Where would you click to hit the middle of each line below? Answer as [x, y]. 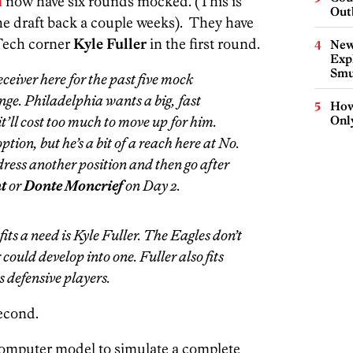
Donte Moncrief [73, 186]
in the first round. [203, 44]
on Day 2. [152, 186]
